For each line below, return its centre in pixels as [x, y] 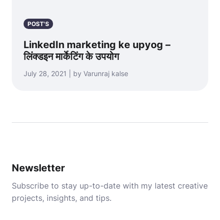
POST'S [38, 24]
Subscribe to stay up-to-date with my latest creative [110, 186]
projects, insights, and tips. [62, 198]
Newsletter [38, 168]
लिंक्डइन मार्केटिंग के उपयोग [71, 56]
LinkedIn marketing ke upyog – [97, 45]
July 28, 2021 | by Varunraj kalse [76, 73]
